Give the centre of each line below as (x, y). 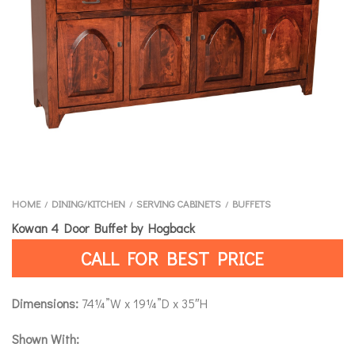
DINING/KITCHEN (88, 203)
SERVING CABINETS (179, 203)
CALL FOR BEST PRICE (173, 258)
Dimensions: (45, 303)
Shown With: (46, 339)
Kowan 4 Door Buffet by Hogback (103, 227)
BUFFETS (252, 203)
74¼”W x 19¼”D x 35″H (143, 303)
